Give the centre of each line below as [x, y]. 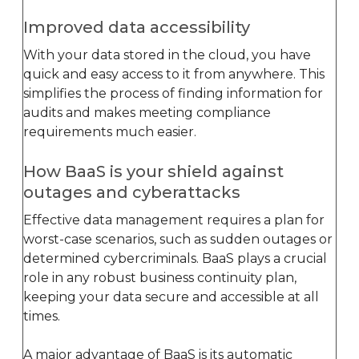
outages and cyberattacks [132, 192]
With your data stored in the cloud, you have [167, 54]
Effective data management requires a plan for [174, 220]
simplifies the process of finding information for [173, 93]
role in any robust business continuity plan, [160, 277]
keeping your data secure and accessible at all [171, 296]
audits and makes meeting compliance [147, 112]
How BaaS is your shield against [153, 171]
